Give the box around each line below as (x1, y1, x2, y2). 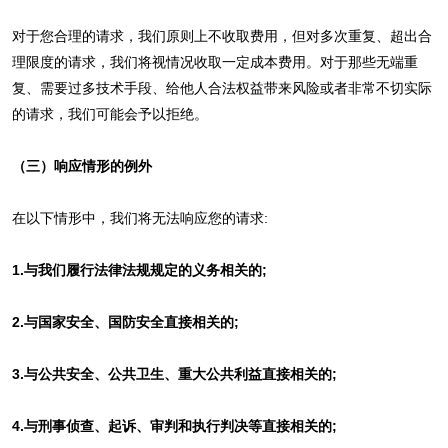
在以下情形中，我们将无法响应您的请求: (11, 209, 268, 226)
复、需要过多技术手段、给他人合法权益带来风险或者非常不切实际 (11, 79, 432, 96)
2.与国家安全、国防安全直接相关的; (11, 313, 239, 330)
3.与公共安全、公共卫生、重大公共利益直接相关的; (11, 365, 337, 382)
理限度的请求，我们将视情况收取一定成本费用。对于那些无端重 (11, 53, 418, 70)
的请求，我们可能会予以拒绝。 (11, 105, 208, 122)
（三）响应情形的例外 (11, 157, 152, 174)
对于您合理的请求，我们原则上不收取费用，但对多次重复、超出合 (11, 27, 432, 44)
